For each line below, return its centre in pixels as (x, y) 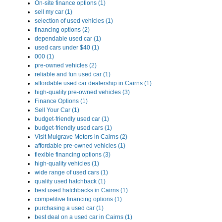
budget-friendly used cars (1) (73, 128)
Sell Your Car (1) (57, 110)
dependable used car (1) (68, 39)
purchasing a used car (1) (69, 208)
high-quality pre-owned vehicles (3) (82, 92)
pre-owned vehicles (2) (66, 66)
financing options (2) (62, 30)
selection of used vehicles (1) (74, 21)
